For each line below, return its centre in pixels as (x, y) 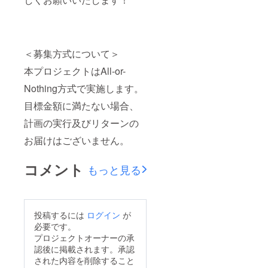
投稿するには (60, 214)
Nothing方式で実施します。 (84, 88)
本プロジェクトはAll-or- (75, 71)
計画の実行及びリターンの (81, 123)
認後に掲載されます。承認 (84, 249)
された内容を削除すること (84, 260)
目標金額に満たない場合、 (81, 105)
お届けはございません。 (77, 140)
